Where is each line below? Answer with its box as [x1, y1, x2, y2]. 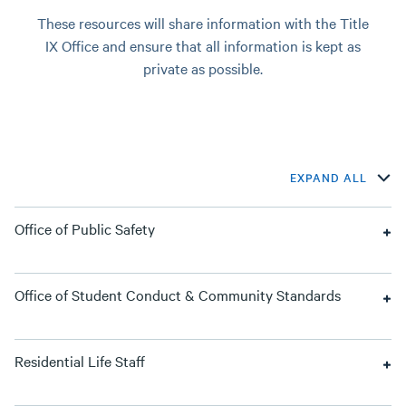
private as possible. [143, 58, 263, 78]
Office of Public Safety [14, 218, 155, 238]
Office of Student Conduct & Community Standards [14, 285, 341, 304]
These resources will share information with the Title [37, 13, 369, 33]
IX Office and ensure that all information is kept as [45, 35, 361, 55]
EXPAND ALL [290, 169, 367, 185]
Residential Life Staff [14, 351, 145, 371]
